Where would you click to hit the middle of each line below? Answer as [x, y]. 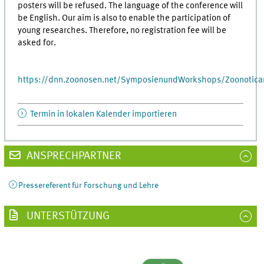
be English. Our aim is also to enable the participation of [124, 18]
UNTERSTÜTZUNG [67, 216]
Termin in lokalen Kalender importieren [103, 115]
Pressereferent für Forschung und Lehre [88, 186]
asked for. [37, 43]
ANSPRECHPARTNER [72, 156]
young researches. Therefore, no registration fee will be [122, 30]
